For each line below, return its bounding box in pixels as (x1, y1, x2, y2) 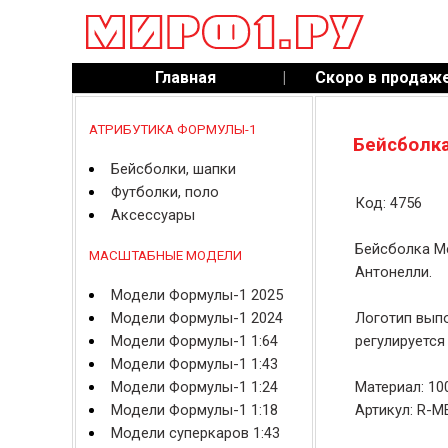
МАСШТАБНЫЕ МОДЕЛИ (88, 248, 242, 263)
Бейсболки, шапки (110, 160, 236, 178)
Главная (154, 68, 216, 87)
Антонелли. (354, 263, 432, 281)
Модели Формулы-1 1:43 (110, 355, 278, 373)
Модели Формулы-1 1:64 (110, 332, 278, 350)
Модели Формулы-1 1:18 (110, 401, 278, 419)
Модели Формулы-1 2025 (110, 286, 283, 304)
